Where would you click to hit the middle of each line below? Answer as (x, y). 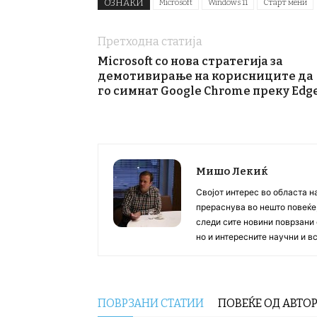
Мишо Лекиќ (232, 171)
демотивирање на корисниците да (206, 76)
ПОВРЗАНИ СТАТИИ (151, 303)
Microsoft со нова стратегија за (190, 61)
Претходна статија (150, 41)
